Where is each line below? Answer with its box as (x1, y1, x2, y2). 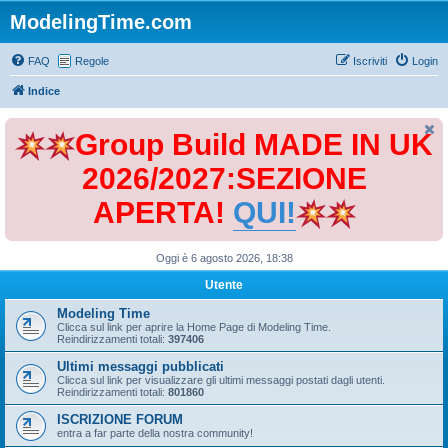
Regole (75, 55, 109, 67)
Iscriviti (353, 55, 387, 67)
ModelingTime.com (10, 11, 192, 33)
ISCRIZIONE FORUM (57, 412, 183, 427)
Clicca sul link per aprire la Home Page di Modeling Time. (57, 321, 331, 333)
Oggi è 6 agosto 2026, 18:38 (155, 252, 293, 264)
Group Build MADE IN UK (75, 128, 433, 161)
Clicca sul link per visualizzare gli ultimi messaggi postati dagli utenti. (57, 374, 385, 386)
